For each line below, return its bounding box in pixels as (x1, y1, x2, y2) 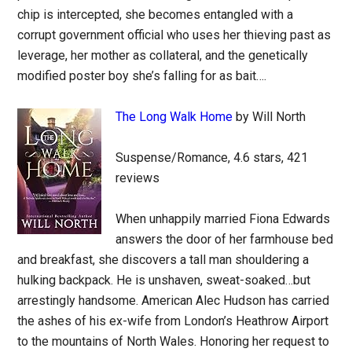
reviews (115, 170, 160, 185)
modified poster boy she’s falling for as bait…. (17, 68, 267, 83)
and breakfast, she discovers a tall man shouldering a (17, 252, 310, 267)
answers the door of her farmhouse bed (115, 232, 334, 247)
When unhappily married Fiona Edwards (115, 211, 331, 226)
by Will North (233, 109, 306, 124)
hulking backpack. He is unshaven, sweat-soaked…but (17, 273, 311, 288)
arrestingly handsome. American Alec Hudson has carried (17, 293, 330, 308)
